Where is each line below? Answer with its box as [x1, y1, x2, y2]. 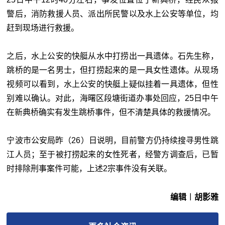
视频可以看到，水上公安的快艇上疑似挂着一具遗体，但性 [7, 80, 218, 89]
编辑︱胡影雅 [170, 193, 218, 202]
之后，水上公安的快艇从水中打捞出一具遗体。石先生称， [7, 52, 218, 61]
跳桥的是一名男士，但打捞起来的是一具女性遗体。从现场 [7, 66, 218, 75]
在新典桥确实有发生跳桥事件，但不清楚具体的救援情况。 [7, 108, 216, 117]
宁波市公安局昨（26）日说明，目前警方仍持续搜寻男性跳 [7, 136, 218, 145]
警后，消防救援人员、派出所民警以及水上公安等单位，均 [7, 10, 218, 19]
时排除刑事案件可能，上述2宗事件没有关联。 [7, 164, 172, 173]
